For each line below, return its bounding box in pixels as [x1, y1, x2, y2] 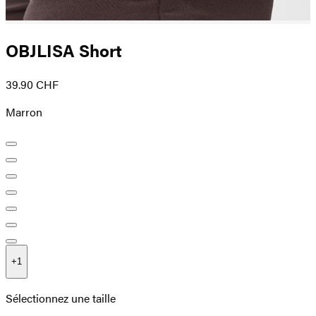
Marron [6, 104, 42, 121]
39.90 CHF [6, 76, 59, 93]
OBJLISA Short [6, 38, 122, 63]
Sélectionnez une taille [6, 289, 116, 306]
